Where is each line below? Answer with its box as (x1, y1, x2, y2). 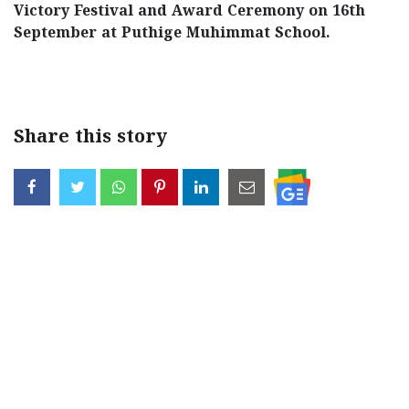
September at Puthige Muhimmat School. (14, 24, 330, 43)
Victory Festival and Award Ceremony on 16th (14, 2, 365, 21)
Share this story (14, 126, 167, 150)
